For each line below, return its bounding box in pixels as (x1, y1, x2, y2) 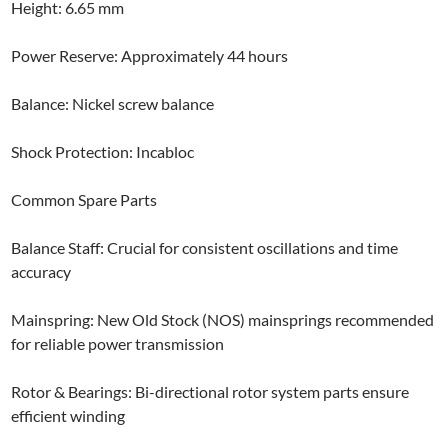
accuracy (11, 261, 72, 281)
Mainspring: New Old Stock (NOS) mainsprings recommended (11, 309, 435, 329)
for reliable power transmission (11, 333, 225, 353)
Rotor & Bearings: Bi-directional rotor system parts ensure (11, 381, 410, 401)
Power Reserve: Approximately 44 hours (11, 45, 289, 65)
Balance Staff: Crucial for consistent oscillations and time (11, 237, 399, 257)
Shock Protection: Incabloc (11, 141, 195, 161)
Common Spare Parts (11, 189, 158, 209)
